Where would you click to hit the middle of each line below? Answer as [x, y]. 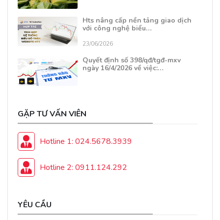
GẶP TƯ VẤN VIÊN [52, 114]
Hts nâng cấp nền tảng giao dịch [137, 21]
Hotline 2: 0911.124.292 [83, 167]
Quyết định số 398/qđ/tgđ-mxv [132, 60]
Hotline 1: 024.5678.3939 [86, 141]
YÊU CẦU [35, 205]
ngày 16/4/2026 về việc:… [123, 68]
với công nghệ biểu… [117, 28]
